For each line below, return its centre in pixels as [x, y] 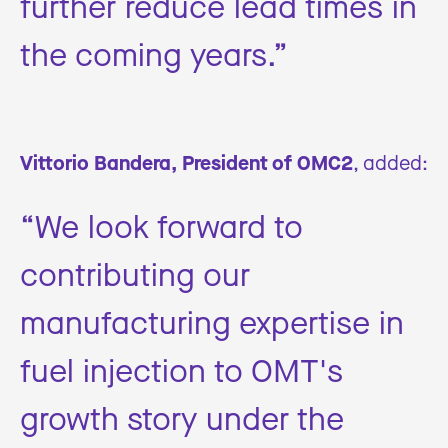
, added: [390, 162]
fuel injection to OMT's [181, 369]
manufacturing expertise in [212, 321]
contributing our [135, 273]
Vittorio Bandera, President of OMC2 [186, 162]
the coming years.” [154, 53]
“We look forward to [161, 225]
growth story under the [182, 417]
